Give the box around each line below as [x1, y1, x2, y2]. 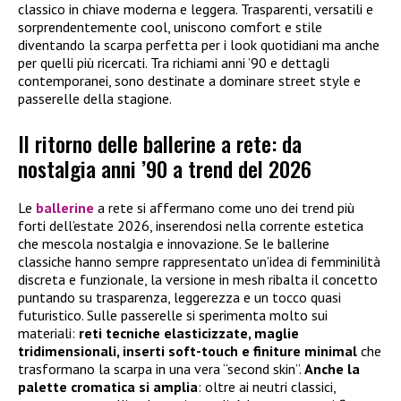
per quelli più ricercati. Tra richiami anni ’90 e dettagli [18, 53, 329, 72]
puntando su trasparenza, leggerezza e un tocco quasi [18, 288, 341, 307]
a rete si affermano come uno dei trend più [98, 199, 354, 218]
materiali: [18, 324, 79, 343]
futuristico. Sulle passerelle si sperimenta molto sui [18, 306, 328, 325]
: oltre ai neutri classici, [198, 378, 336, 397]
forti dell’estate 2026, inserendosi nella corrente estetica [18, 217, 363, 235]
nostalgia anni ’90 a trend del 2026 [18, 152, 311, 185]
